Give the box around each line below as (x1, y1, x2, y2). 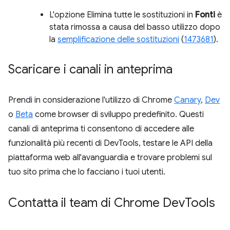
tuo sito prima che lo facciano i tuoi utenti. (8, 166, 165, 177)
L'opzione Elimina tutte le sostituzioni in (49, 9, 195, 20)
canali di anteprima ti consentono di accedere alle (8, 123, 194, 134)
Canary (174, 94, 201, 105)
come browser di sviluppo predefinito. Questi (33, 109, 204, 120)
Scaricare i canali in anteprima (8, 61, 172, 77)
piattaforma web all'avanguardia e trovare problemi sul (8, 152, 212, 163)
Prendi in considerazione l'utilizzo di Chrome (8, 94, 174, 105)
